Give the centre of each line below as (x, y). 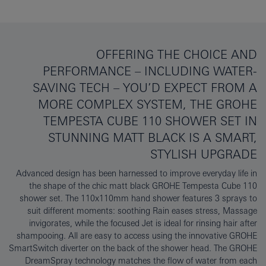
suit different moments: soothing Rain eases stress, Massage (142, 211)
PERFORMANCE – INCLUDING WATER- (150, 71)
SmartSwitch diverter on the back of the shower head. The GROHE (133, 248)
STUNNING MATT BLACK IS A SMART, (153, 138)
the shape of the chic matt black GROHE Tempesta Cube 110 (143, 186)
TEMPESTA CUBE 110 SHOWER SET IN (150, 121)
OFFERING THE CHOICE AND (177, 55)
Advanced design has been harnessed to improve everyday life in (137, 174)
